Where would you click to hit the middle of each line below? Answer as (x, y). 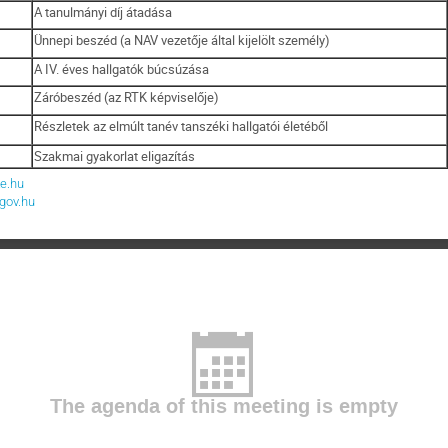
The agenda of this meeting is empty (224, 407)
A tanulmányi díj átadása (103, 11)
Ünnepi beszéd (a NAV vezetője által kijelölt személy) (182, 39)
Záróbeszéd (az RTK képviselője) (127, 96)
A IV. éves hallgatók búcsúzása (122, 68)
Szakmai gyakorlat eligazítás (115, 155)
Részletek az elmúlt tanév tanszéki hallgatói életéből (181, 125)
